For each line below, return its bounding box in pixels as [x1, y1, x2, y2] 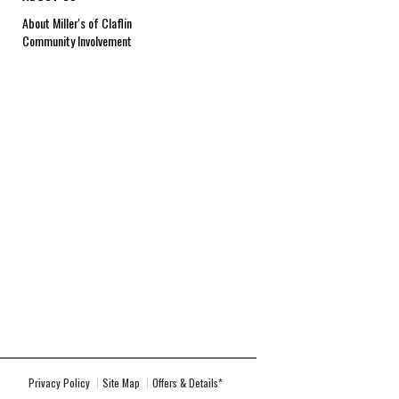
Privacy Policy [28, 375, 90, 391]
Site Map [102, 375, 140, 391]
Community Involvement [21, 31, 132, 51]
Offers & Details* [152, 375, 223, 391]
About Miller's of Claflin [21, 13, 132, 33]
